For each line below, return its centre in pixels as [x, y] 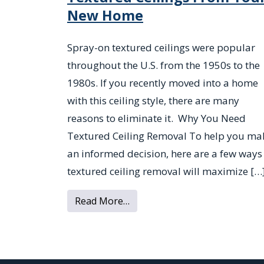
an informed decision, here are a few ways [165, 154]
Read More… [102, 201]
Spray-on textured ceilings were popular [161, 48]
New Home [105, 16]
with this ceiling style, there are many [153, 101]
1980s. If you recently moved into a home [163, 83]
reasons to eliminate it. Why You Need [156, 118]
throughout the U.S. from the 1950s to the [164, 65]
